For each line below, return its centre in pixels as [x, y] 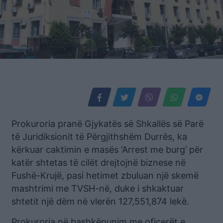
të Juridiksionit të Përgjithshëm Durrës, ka [99, 137]
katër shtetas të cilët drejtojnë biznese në [99, 163]
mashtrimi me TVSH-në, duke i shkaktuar [98, 189]
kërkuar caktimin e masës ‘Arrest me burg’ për [107, 150]
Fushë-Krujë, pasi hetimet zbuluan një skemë [105, 176]
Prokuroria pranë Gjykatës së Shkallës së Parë [108, 124]
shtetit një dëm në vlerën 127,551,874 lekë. [100, 202]
